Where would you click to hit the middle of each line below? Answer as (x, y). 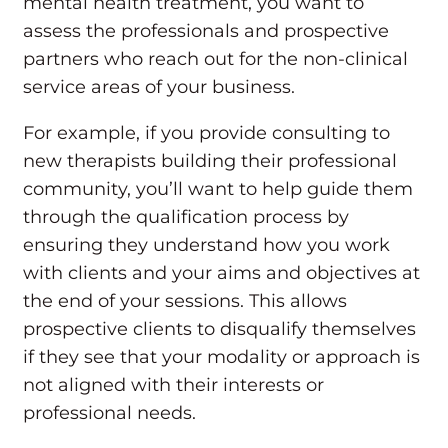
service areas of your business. (161, 87)
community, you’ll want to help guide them (218, 189)
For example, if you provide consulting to (206, 133)
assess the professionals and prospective (206, 31)
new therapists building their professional (210, 161)
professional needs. (109, 413)
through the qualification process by (186, 217)
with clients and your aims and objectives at (221, 273)
